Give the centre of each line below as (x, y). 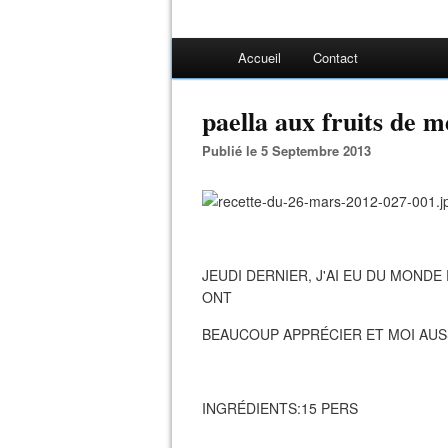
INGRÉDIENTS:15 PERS (280, 408)
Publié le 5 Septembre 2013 (291, 150)
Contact (335, 57)
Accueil (259, 57)
